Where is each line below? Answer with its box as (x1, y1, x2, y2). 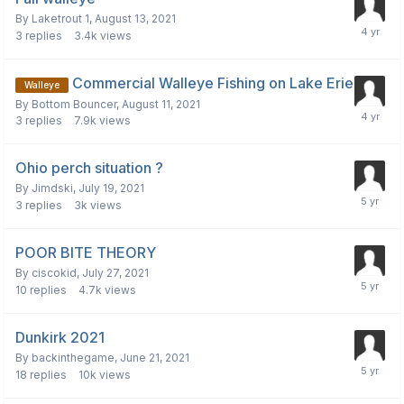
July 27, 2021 (82, 266, 149, 280)
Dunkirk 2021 (15, 328, 105, 347)
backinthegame (32, 351, 115, 365)
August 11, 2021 (122, 96, 200, 111)
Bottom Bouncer (32, 96, 116, 111)
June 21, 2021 (120, 351, 189, 365)
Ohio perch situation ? (15, 159, 163, 178)
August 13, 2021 (95, 12, 176, 26)
